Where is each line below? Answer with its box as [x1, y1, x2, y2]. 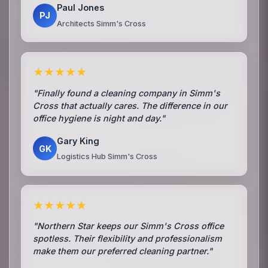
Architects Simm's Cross [57, 19, 147, 28]
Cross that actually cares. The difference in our [33, 100, 228, 111]
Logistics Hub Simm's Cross [57, 152, 158, 162]
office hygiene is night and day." [33, 112, 166, 123]
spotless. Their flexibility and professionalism [33, 233, 223, 244]
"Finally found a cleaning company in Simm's [33, 87, 221, 98]
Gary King [57, 135, 100, 146]
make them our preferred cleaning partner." [33, 246, 213, 257]
